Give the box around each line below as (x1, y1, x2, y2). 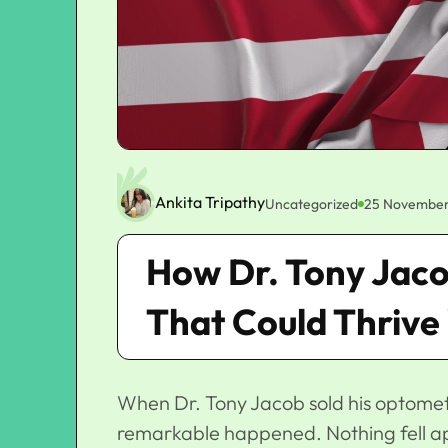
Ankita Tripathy (155, 192, 265, 213)
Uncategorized (265, 194, 358, 213)
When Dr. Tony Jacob (117, 390, 309, 416)
